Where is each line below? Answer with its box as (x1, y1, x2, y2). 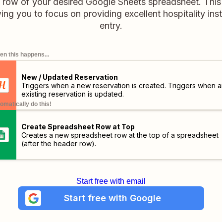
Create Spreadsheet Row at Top (21, 122, 135, 131)
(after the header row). (21, 139, 96, 148)
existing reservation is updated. (21, 89, 124, 98)
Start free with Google (63, 193, 161, 203)
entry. (100, 20, 122, 31)
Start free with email (76, 177, 146, 185)
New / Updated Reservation (21, 72, 118, 81)
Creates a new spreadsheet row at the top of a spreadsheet (21, 130, 219, 139)
